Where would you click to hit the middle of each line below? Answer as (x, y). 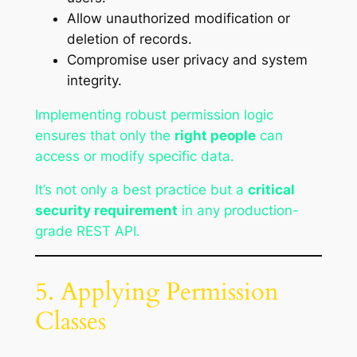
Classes (70, 321)
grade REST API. (87, 231)
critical (271, 190)
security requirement (106, 211)
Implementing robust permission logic (154, 114)
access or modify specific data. (134, 156)
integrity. (94, 80)
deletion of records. (129, 39)
